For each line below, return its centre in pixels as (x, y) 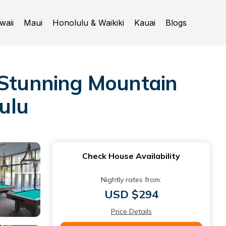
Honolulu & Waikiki (88, 23)
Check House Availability (131, 156)
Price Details (131, 211)
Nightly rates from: (131, 180)
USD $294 (131, 194)
